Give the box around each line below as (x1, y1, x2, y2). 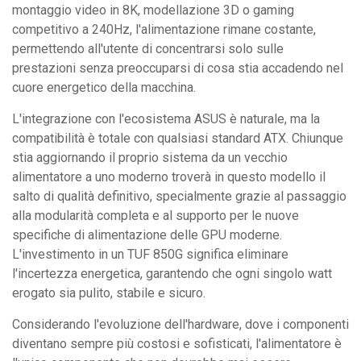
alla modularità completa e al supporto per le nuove (12, 207, 299, 223)
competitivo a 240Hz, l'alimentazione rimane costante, (12, 21, 316, 37)
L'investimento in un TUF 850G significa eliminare (12, 246, 288, 262)
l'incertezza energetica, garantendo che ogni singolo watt (12, 265, 332, 281)
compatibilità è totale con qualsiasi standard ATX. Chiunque (12, 130, 343, 146)
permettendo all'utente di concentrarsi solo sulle (12, 40, 284, 56)
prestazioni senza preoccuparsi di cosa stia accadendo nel (12, 60, 343, 76)
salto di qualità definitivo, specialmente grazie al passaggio (12, 188, 346, 204)
